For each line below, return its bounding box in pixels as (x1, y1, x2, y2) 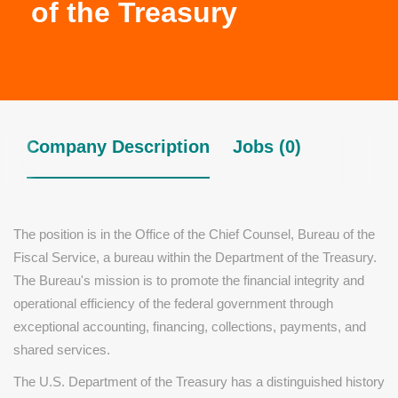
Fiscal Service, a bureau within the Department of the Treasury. (13, 250, 377, 265)
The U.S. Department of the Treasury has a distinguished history (13, 374, 385, 389)
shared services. (13, 342, 110, 357)
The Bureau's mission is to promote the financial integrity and (13, 273, 364, 288)
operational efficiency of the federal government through (13, 296, 333, 311)
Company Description (27, 137, 210, 156)
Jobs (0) (233, 137, 301, 156)
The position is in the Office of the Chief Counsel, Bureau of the (13, 227, 375, 242)
